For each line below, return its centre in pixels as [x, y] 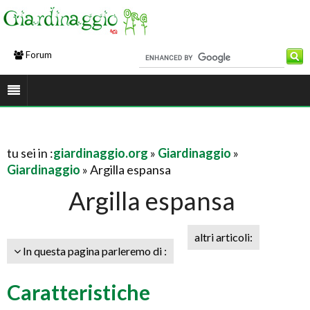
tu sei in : [30, 153]
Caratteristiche [79, 292]
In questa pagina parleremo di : [94, 251]
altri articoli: [224, 237]
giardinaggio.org [101, 153]
